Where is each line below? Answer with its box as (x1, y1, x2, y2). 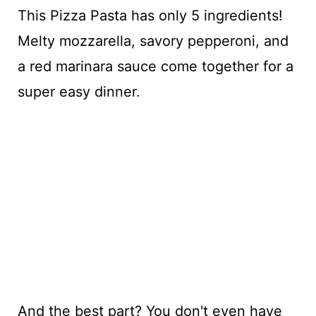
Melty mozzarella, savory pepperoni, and (17, 32, 288, 49)
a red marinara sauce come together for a (17, 58, 293, 75)
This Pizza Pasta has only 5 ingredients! (17, 7, 283, 24)
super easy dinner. (17, 83, 140, 100)
